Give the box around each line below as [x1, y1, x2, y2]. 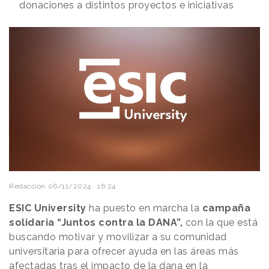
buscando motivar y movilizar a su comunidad [9, 231, 227, 243]
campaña [202, 202, 250, 214]
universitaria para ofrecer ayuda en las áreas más [9, 246, 239, 258]
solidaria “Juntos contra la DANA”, [9, 217, 183, 229]
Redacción [9, 182, 46, 191]
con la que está [183, 217, 258, 229]
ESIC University [9, 202, 86, 214]
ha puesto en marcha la [86, 202, 202, 214]
